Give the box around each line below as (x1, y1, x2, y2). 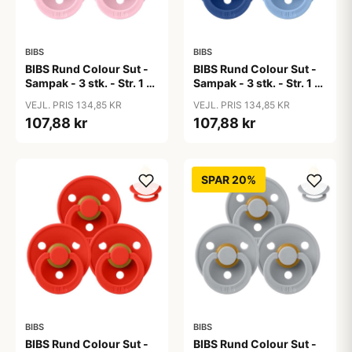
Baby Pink (25, 90, 78, 104)
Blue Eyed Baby (193, 90, 275, 104)
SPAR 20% (201, 173, 256, 186)
